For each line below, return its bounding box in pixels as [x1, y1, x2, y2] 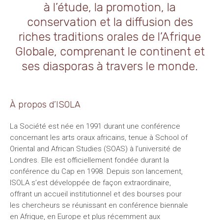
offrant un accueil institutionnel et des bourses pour [9, 189, 182, 198]
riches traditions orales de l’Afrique [19, 29, 201, 44]
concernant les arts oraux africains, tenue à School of [9, 133, 188, 142]
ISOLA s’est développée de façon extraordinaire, [9, 178, 171, 187]
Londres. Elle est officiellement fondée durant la [9, 155, 169, 165]
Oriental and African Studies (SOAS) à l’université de [9, 144, 181, 153]
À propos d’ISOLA [9, 99, 81, 110]
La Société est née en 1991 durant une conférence [9, 121, 180, 131]
